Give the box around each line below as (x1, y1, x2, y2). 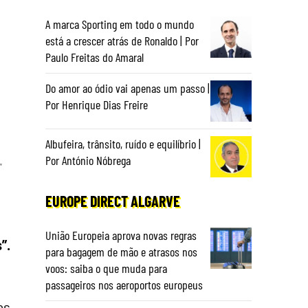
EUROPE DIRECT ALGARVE (45, 192, 180, 210)
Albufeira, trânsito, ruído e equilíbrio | (45, 136, 201, 151)
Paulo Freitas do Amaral (45, 49, 144, 65)
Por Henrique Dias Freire (45, 97, 148, 112)
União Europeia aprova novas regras (45, 228, 197, 243)
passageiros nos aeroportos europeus (45, 277, 203, 292)
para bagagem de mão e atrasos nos (45, 244, 197, 259)
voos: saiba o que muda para (45, 261, 167, 276)
